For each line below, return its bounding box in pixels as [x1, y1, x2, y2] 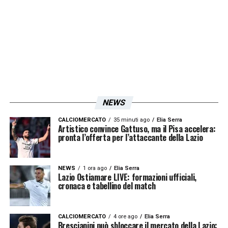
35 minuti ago [113, 116, 150, 123]
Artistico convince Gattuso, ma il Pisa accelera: [58, 122, 216, 135]
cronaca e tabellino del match [58, 179, 156, 192]
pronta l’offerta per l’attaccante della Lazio [58, 131, 203, 144]
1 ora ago [82, 164, 107, 172]
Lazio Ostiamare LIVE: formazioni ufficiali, [58, 170, 196, 183]
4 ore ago [113, 213, 137, 220]
